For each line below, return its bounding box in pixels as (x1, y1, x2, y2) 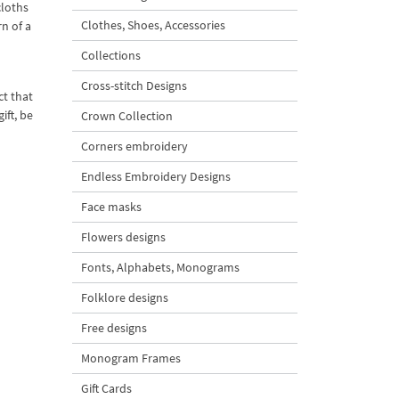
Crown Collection (81, 108, 173, 124)
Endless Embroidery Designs (81, 168, 231, 184)
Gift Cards (81, 380, 132, 396)
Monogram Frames (81, 350, 181, 366)
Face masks (81, 199, 142, 215)
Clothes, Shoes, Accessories (81, 17, 225, 33)
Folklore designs (81, 289, 168, 305)
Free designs (81, 320, 147, 336)
